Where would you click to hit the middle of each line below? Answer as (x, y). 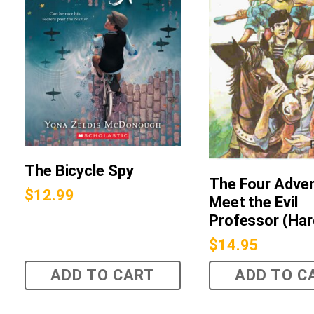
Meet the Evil (253, 203)
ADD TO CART (102, 275)
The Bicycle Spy (79, 170)
